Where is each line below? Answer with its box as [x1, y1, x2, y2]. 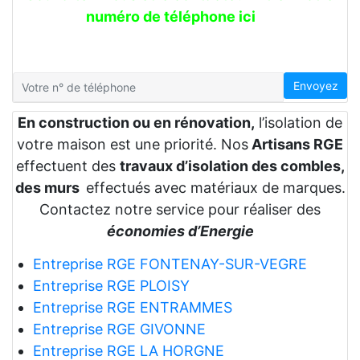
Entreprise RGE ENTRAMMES [32, 298, 232, 316]
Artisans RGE [248, 135, 343, 153]
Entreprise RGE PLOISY [32, 276, 190, 294]
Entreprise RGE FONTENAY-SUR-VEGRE [32, 255, 307, 272]
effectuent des [15, 157, 120, 174]
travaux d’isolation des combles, [119, 157, 345, 174]
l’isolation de [255, 113, 342, 131]
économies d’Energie [106, 222, 254, 239]
